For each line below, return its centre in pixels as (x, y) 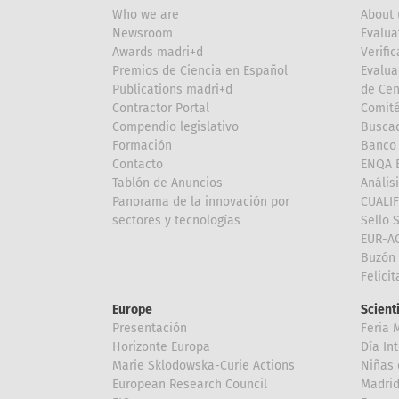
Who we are (146, 14)
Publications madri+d (172, 89)
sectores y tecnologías (176, 220)
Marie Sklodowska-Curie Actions (204, 365)
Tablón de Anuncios (167, 183)
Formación (142, 145)
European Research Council (190, 384)
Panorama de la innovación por (201, 201)
